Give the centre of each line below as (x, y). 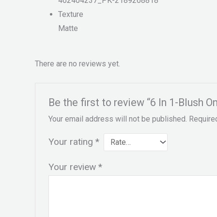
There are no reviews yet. (77, 63)
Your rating (72, 141)
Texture (71, 15)
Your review (73, 167)
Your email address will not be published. (117, 119)
